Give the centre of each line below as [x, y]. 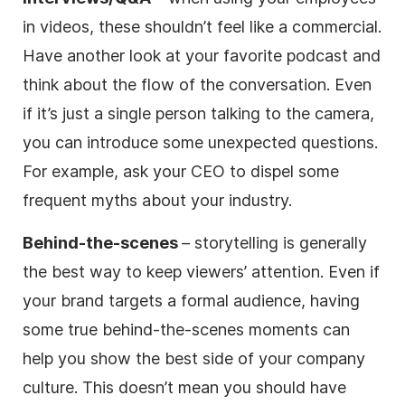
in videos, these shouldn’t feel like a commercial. [202, 26]
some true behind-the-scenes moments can [186, 329]
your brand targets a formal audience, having [191, 300]
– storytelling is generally [274, 242]
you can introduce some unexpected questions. [200, 142]
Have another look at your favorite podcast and [202, 55]
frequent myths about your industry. [160, 200]
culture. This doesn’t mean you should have [184, 387]
